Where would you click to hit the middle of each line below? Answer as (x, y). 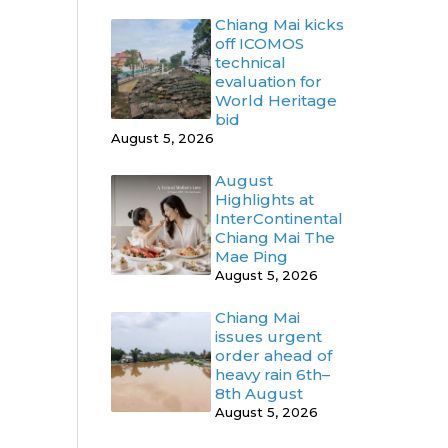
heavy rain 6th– (272, 374)
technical (250, 62)
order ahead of (273, 355)
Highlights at (264, 199)
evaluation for (268, 81)
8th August (259, 393)
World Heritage (276, 100)
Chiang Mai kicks (279, 24)
